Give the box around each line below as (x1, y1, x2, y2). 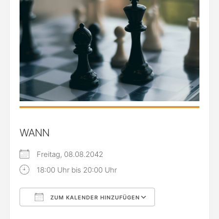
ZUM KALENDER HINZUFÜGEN (48, 194, 140, 201)
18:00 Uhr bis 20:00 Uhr (37, 165, 117, 175)
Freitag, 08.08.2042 (37, 150, 111, 159)
